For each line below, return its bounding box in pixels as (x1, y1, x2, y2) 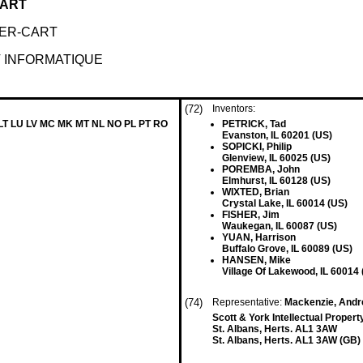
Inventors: (212, 103, 255, 114)
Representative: (212, 297, 284, 308)
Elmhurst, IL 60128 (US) (222, 175, 331, 186)
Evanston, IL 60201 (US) (222, 130, 332, 141)
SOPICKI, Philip (222, 141, 292, 152)
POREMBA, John (222, 164, 300, 175)
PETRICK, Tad (222, 118, 286, 130)
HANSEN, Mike (222, 254, 291, 266)
